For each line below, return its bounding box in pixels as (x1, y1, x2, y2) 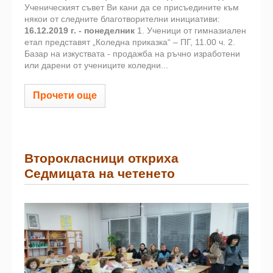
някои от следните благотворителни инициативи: (24, 14, 220, 24)
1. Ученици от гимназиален (135, 26, 246, 35)
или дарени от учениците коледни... (24, 60, 168, 70)
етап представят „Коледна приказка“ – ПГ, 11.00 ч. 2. (24, 37, 235, 47)
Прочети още (33, 90, 97, 101)
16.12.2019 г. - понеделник (24, 26, 135, 35)
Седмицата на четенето (24, 166, 175, 180)
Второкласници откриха (24, 151, 179, 165)
